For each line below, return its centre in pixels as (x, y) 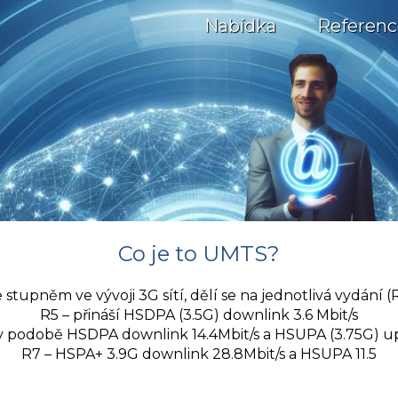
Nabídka (240, 26)
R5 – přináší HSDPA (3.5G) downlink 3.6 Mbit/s (199, 314)
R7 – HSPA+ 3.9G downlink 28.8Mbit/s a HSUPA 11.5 (199, 354)
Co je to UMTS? (199, 253)
